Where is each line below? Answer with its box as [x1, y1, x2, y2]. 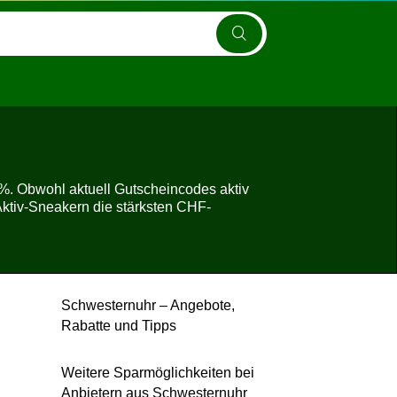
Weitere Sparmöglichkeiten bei [60, 365, 254, 380]
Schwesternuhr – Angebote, [60, 298, 235, 313]
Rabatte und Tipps [60, 318, 176, 333]
